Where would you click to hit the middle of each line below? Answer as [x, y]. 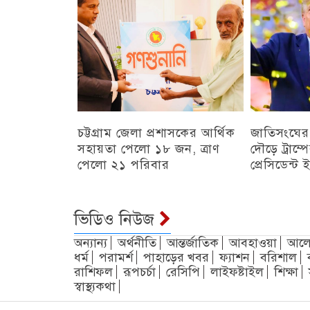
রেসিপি [183, 272]
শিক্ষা [286, 272]
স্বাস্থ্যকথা [95, 286]
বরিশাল [279, 257]
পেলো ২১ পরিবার [124, 164]
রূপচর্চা [139, 272]
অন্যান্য [91, 243]
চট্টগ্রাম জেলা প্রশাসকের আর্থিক [156, 133]
